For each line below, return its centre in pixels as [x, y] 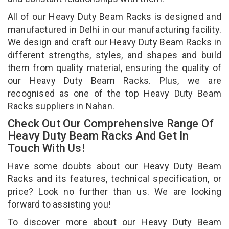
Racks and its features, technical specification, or [114, 178]
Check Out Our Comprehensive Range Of [111, 123]
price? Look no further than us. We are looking [114, 191]
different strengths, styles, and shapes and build [114, 55]
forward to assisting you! [61, 204]
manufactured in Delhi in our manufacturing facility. [114, 29]
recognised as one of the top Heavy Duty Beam [114, 93]
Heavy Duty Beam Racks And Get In [98, 135]
